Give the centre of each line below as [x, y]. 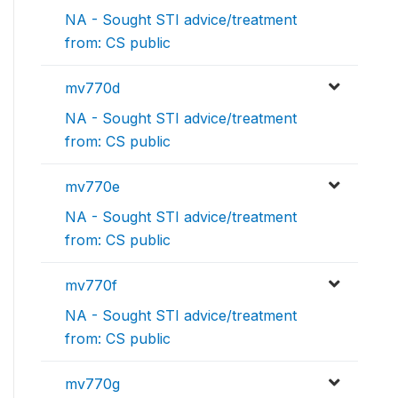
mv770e [92, 186]
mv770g [92, 383]
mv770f [91, 285]
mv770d [92, 88]
